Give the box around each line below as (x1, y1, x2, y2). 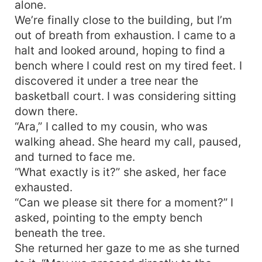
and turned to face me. (15, 149, 135, 164)
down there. (15, 104, 78, 118)
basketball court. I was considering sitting (15, 88, 237, 103)
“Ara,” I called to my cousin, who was (15, 119, 208, 133)
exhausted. (15, 180, 73, 194)
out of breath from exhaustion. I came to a (15, 27, 236, 42)
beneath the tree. (15, 225, 105, 240)
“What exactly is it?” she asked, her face (15, 164, 227, 179)
